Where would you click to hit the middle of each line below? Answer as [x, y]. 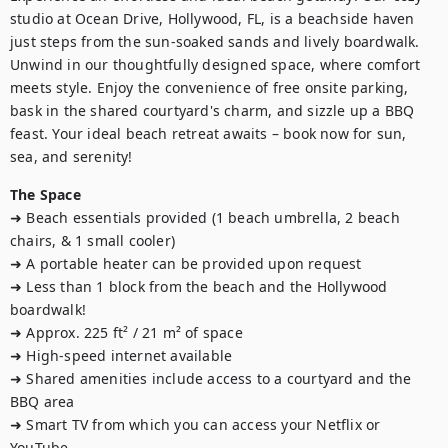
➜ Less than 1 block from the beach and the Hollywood [199, 286]
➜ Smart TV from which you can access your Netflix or [195, 424]
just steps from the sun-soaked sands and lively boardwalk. [215, 41]
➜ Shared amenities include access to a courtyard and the [211, 378]
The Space [45, 194]
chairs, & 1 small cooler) [92, 240]
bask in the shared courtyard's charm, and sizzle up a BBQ [212, 110]
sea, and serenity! [71, 156]
